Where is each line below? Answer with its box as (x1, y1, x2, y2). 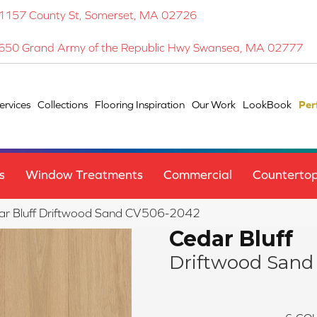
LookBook (243, 98, 292, 111)
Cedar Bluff (169, 226, 293, 253)
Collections (38, 98, 88, 111)
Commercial (163, 167, 232, 183)
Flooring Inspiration (95, 98, 185, 111)
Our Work (192, 98, 236, 111)
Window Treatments (25, 167, 143, 183)
